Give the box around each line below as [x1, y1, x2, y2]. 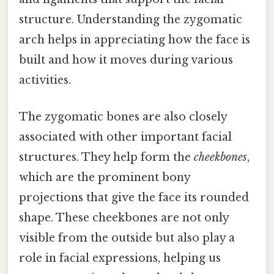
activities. [19, 73, 71, 87]
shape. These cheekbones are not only [19, 210, 229, 224]
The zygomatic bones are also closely [19, 109, 227, 124]
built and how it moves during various [19, 53, 233, 67]
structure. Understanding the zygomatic [19, 13, 242, 27]
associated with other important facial [19, 130, 232, 144]
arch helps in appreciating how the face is [19, 33, 250, 47]
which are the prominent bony [19, 170, 190, 184]
